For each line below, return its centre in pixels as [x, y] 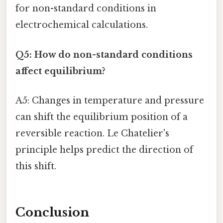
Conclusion [52, 212]
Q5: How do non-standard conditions [104, 55]
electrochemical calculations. [82, 25]
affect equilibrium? [60, 71]
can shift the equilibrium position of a [102, 117]
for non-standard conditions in [86, 9]
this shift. [36, 166]
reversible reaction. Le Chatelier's [92, 133]
